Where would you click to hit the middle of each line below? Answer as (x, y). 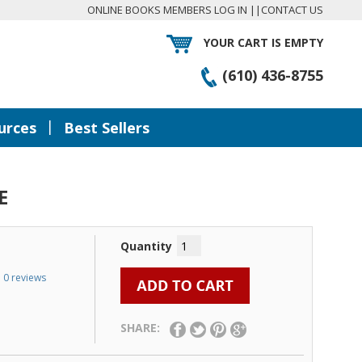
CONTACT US (292, 10)
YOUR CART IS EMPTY (262, 43)
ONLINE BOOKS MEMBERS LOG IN (167, 10)
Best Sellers (107, 128)
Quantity (146, 246)
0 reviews (24, 278)
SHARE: (145, 328)
